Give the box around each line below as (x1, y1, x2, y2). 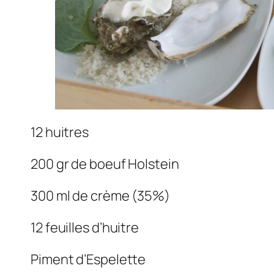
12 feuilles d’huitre (31, 218, 139, 237)
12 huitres (31, 122, 89, 141)
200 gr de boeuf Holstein (31, 154, 179, 173)
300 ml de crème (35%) (31, 186, 170, 205)
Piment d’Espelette (31, 250, 146, 268)
